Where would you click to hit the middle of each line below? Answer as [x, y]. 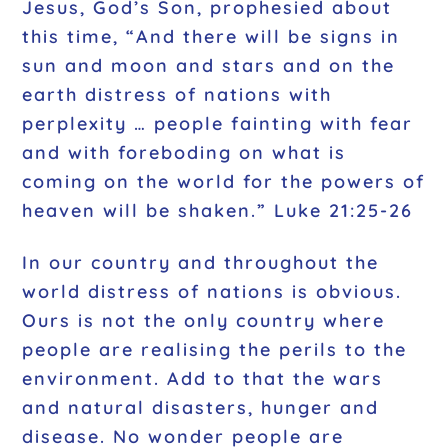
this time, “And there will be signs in [211, 36]
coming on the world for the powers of [224, 181]
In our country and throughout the [201, 263]
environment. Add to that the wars [203, 379]
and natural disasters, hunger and [201, 408]
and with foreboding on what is [184, 152]
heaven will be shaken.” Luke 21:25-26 [218, 210]
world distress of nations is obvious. [212, 292]
